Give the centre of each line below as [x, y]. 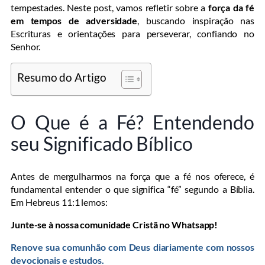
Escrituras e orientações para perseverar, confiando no [132, 34]
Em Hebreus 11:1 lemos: [59, 202]
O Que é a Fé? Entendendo [132, 122]
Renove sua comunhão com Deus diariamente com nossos [132, 247]
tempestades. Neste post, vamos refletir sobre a [109, 8]
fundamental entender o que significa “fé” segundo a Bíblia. [132, 189]
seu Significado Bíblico [102, 143]
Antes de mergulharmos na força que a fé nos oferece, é [132, 176]
